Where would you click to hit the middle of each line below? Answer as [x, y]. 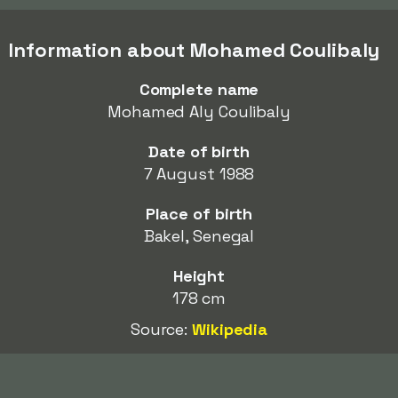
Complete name [199, 89]
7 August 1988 [199, 174]
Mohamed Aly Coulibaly [199, 111]
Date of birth [199, 151]
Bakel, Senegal [199, 236]
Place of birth [199, 214]
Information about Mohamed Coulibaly [194, 50]
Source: [161, 329]
